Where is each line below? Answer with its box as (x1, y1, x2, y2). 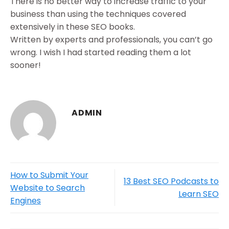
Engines (10, 194, 41, 207)
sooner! (10, 59, 41, 71)
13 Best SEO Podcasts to (124, 175, 219, 188)
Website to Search (10, 181, 85, 194)
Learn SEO (178, 188, 219, 200)
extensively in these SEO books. (10, 20, 135, 33)
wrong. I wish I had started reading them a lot (10, 46, 191, 58)
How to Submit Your (10, 169, 88, 181)
